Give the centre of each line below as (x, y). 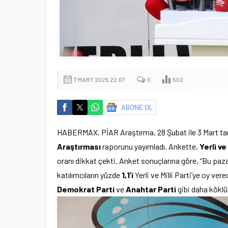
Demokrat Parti (86, 189)
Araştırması (79, 147)
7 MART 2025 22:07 (99, 80)
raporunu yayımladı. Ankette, (150, 147)
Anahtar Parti (151, 189)
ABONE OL (137, 107)
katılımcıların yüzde (89, 175)
